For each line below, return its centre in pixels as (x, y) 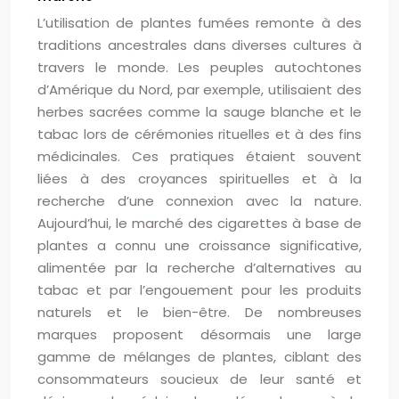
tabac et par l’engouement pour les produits (199, 290)
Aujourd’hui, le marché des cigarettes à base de (199, 223)
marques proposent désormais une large (199, 334)
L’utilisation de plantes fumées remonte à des (199, 23)
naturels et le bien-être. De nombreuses (199, 312)
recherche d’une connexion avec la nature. (199, 201)
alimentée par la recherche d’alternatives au (199, 268)
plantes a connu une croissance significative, (199, 245)
